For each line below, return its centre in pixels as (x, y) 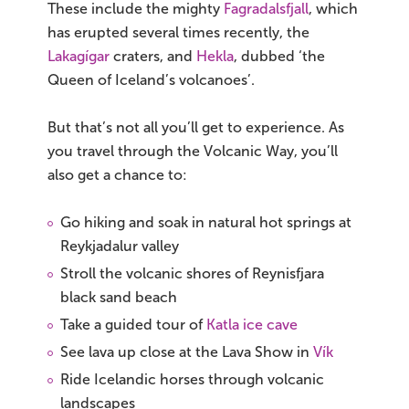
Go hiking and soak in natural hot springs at (206, 222)
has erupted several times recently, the (178, 32)
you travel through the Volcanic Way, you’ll (193, 151)
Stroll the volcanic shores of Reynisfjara (192, 273)
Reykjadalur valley (120, 246)
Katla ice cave (252, 324)
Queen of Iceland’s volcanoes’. (151, 79)
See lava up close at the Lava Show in (187, 351)
